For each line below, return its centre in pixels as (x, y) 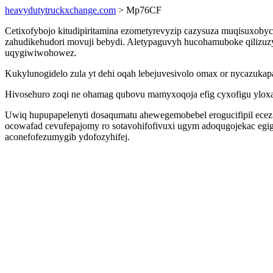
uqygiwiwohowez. (41, 53)
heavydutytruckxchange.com (60, 10)
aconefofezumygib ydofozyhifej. (67, 137)
